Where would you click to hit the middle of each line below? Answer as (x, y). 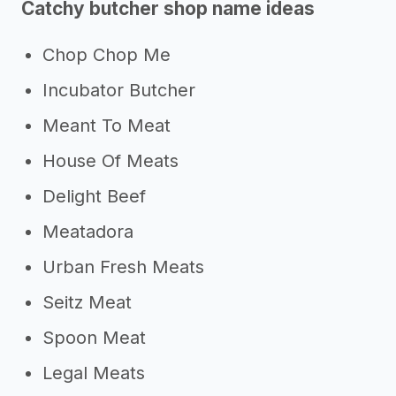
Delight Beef (94, 196)
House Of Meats (110, 161)
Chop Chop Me (107, 55)
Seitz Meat (87, 302)
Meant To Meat (107, 126)
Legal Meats (94, 373)
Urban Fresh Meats (123, 267)
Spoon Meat (94, 338)
